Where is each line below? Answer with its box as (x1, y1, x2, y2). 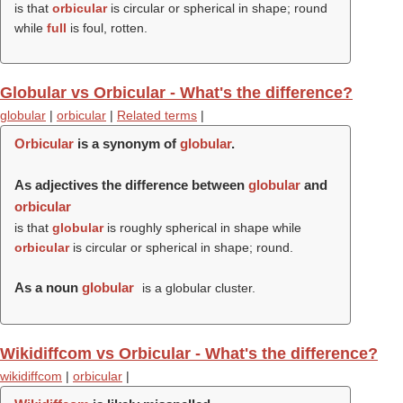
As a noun (14, 280, 82, 295)
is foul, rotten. (67, 21, 148, 35)
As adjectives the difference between (14, 177, 248, 193)
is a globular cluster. (138, 281, 255, 295)
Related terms (117, 108, 197, 122)
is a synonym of (74, 136, 180, 151)
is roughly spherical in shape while (103, 220, 301, 235)
